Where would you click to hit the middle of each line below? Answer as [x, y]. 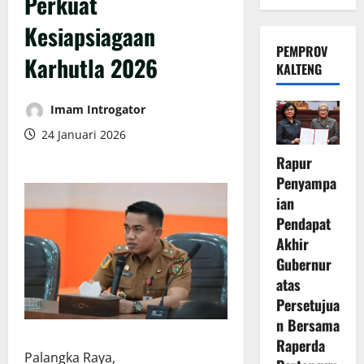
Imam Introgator [96, 109]
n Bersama [308, 325]
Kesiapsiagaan [90, 36]
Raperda [300, 346]
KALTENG [299, 69]
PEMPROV [301, 51]
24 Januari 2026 [82, 134]
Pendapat [303, 224]
